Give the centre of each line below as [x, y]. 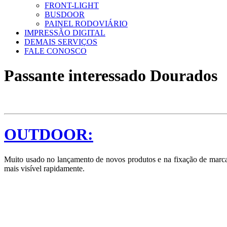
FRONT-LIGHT [72, 5]
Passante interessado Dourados [111, 76]
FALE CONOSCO [55, 51]
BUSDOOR [65, 14]
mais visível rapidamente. [44, 168]
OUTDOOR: [49, 135]
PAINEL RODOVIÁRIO [86, 24]
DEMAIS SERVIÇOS [61, 42]
